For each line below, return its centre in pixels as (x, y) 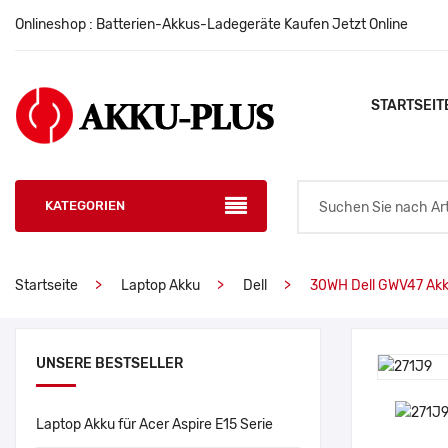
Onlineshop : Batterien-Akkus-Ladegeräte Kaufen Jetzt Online (211, 24)
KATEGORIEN (85, 205)
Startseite (46, 285)
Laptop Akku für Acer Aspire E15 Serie (154, 424)
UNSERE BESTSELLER (109, 363)
